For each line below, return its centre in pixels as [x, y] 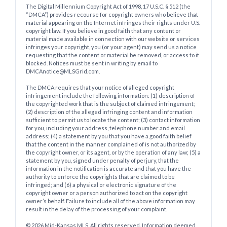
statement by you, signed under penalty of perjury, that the [102, 160]
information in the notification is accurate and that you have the [108, 168]
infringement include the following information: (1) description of [110, 95]
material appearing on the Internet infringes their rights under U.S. [113, 22]
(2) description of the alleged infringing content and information [109, 111]
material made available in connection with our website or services [113, 39]
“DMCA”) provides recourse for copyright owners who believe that [112, 14]
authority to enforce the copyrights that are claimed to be [100, 176]
